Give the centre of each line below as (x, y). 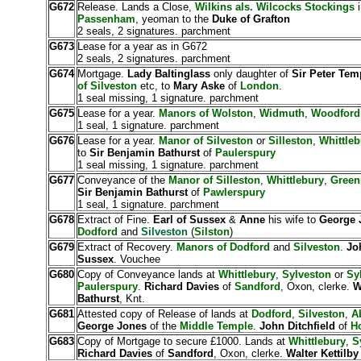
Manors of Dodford (223, 247)
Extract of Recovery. (127, 247)
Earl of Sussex (189, 220)
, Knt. (132, 299)
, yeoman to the (173, 19)
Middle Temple (216, 326)
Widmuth (282, 113)
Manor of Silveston (207, 141)
